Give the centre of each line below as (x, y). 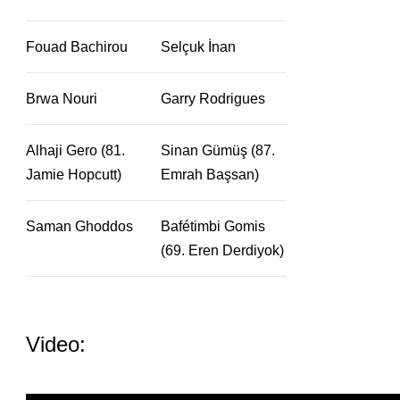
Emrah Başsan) (210, 175)
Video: (56, 344)
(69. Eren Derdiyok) (222, 250)
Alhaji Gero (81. (75, 150)
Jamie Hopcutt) (74, 175)
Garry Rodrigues (213, 99)
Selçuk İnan (198, 47)
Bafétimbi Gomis (213, 226)
